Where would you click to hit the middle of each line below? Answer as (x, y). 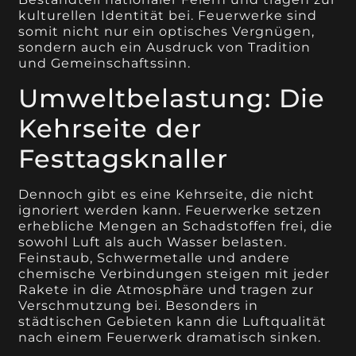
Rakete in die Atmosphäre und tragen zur (166, 289)
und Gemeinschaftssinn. (105, 64)
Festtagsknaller (124, 158)
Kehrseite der (110, 128)
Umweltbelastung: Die (172, 98)
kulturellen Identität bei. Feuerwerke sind (168, 16)
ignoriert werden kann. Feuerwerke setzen (170, 210)
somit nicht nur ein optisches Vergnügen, (167, 32)
